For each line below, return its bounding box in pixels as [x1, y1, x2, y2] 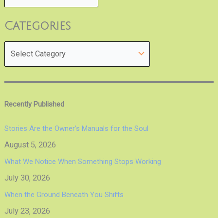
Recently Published [4, 99, 64, 109]
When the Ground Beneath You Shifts [4, 190, 124, 200]
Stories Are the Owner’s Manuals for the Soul [4, 124, 148, 133]
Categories [4, 20, 71, 33]
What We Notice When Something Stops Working [4, 157, 161, 166]
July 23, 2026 [4, 206, 50, 216]
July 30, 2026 [4, 173, 50, 183]
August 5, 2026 [4, 140, 56, 150]
